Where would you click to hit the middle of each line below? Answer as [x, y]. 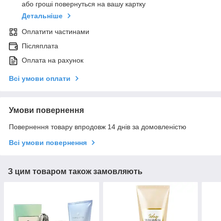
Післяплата [40, 46]
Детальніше [42, 16]
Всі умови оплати [40, 79]
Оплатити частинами [55, 32]
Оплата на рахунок [53, 60]
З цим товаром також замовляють [75, 172]
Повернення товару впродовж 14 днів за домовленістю [98, 127]
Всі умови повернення [48, 143]
